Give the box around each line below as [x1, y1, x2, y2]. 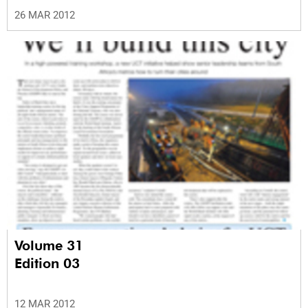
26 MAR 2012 [14, 8, 75, 21]
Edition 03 [14, 254, 80, 272]
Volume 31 [14, 236, 87, 254]
